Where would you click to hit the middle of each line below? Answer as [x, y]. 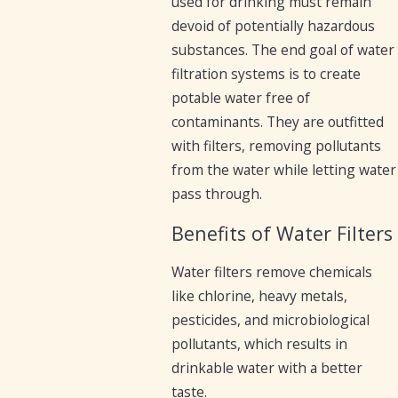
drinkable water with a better [267, 368]
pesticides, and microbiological [270, 320]
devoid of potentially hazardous [273, 26]
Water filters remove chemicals [271, 272]
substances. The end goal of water [283, 50]
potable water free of [240, 98]
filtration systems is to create [266, 74]
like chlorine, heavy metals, [259, 296]
